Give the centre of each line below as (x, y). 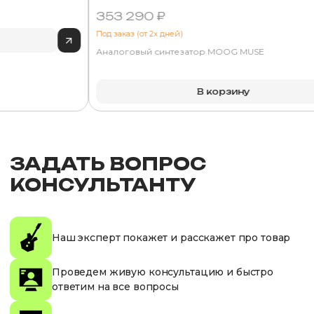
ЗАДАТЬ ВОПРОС (108, 164)
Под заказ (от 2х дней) (140, 34)
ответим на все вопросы (115, 287)
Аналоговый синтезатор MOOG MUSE (180, 52)
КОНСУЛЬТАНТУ (103, 185)
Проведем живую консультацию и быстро (163, 272)
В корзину (224, 91)
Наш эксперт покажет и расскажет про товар (171, 237)
